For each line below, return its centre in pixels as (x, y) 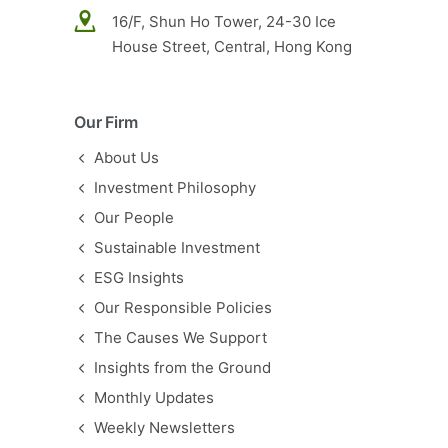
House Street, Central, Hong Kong (232, 47)
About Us (126, 158)
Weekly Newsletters (164, 428)
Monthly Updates (154, 398)
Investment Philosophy (175, 188)
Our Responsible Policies (183, 308)
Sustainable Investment (177, 248)
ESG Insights (139, 278)
